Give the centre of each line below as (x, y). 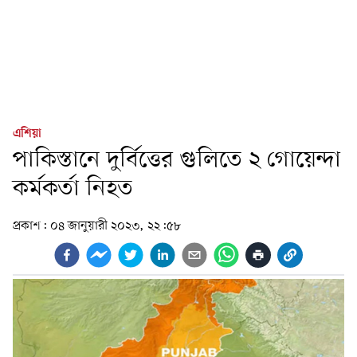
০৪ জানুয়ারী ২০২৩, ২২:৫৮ (116, 226)
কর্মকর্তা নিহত (73, 189)
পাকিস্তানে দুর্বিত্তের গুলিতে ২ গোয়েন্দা (177, 161)
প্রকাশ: (31, 226)
